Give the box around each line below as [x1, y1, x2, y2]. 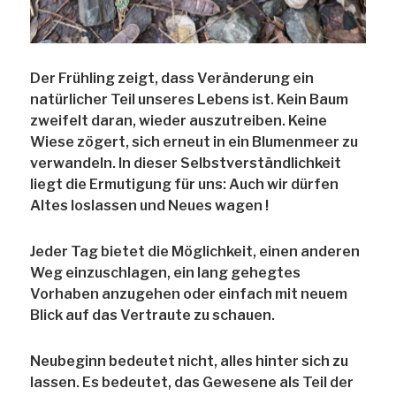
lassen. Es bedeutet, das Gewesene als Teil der [30, 374, 354, 392]
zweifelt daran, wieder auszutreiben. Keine [30, 112, 328, 130]
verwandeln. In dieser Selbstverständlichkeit [30, 155, 342, 172]
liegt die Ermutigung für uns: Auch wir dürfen [30, 176, 339, 194]
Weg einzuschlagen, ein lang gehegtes [30, 264, 301, 282]
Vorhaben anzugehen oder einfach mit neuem [30, 286, 348, 303]
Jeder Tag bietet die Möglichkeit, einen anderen [30, 243, 361, 261]
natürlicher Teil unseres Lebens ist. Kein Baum [30, 91, 349, 109]
